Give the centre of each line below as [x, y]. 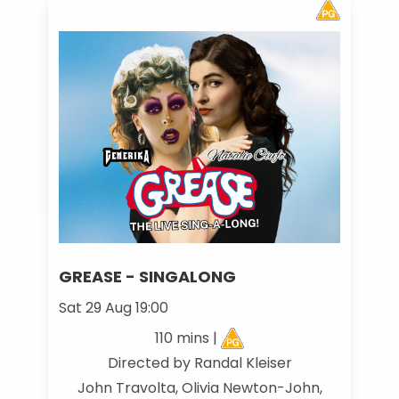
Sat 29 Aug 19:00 [113, 307]
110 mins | [187, 338]
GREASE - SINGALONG [147, 276]
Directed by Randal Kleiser [199, 362]
